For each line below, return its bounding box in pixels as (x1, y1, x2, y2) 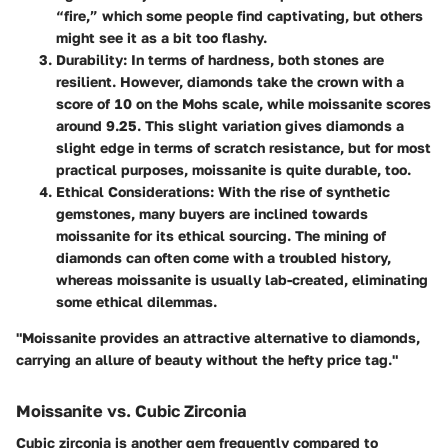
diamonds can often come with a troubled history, (56, 249, 391, 267)
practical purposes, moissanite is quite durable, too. (56, 161, 411, 179)
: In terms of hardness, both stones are (123, 51, 384, 69)
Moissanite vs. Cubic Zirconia (16, 401, 246, 422)
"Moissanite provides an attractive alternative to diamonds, (16, 329, 420, 347)
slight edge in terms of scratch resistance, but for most (56, 139, 431, 157)
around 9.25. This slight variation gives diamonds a (56, 117, 404, 135)
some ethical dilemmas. (56, 293, 217, 311)
